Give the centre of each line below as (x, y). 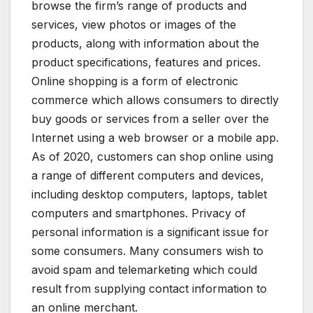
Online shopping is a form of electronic (135, 81)
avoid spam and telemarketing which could (144, 269)
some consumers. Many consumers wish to (147, 250)
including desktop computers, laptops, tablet (149, 194)
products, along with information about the (145, 43)
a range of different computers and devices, (148, 175)
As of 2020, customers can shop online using (152, 156)
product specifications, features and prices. (146, 62)
